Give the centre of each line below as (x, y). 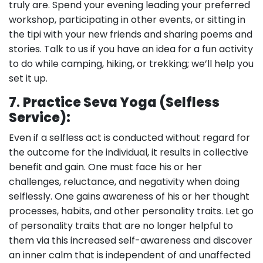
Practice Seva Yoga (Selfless (121, 102)
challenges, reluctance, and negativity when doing (124, 182)
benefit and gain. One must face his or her (105, 167)
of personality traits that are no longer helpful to (121, 226)
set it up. (28, 78)
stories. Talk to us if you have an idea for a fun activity (131, 49)
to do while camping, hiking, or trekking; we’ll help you (131, 64)
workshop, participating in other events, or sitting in (127, 20)
